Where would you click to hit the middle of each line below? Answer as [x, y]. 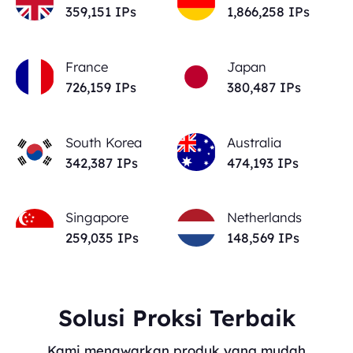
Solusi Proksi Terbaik [176, 318]
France [87, 67]
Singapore [97, 217]
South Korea [104, 142]
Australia [255, 142]
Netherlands [265, 217]
